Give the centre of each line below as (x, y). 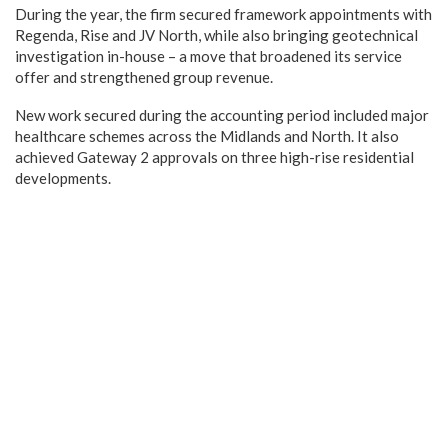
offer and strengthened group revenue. (144, 76)
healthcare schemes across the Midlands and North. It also (207, 135)
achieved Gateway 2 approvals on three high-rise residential (214, 156)
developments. (63, 177)
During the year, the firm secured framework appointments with (223, 13)
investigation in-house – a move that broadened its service (208, 55)
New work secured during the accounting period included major (222, 114)
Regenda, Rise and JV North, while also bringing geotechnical (216, 34)
